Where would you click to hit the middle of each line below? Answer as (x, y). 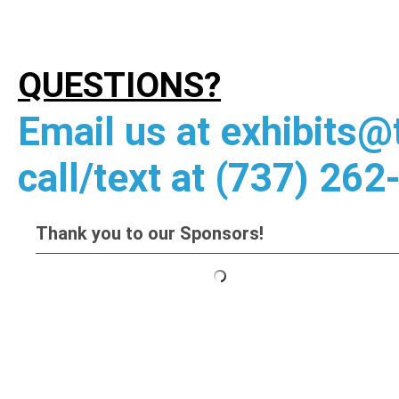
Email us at (119, 132)
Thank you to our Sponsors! (150, 233)
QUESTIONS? (119, 86)
